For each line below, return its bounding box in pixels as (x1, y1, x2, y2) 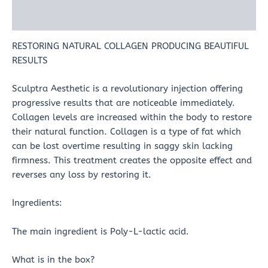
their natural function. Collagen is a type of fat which (12, 126, 241, 137)
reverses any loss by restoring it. (12, 169, 151, 180)
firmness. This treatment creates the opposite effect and (12, 155, 252, 166)
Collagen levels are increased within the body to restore (12, 112, 252, 123)
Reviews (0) (12, 13, 60, 24)
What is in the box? (12, 254, 95, 265)
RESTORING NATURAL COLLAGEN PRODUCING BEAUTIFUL (12, 41, 249, 51)
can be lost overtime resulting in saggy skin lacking (12, 141, 233, 151)
